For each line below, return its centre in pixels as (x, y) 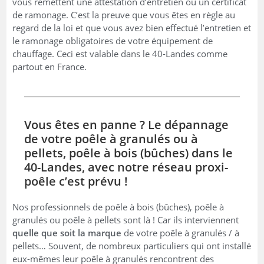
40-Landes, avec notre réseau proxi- (126, 167)
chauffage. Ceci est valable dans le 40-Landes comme (120, 53)
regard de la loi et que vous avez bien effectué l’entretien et (132, 27)
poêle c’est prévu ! (76, 181)
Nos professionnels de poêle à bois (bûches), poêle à (118, 207)
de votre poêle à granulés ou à (111, 138)
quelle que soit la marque (67, 232)
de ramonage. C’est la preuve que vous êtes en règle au (124, 14)
